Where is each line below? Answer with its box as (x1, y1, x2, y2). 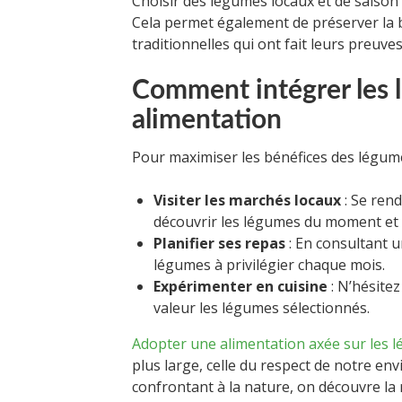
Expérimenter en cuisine (153, 276, 328, 297)
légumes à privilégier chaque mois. (153, 255, 385, 275)
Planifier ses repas (153, 233, 285, 254)
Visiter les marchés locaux (153, 190, 341, 211)
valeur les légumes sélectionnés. (153, 298, 370, 319)
